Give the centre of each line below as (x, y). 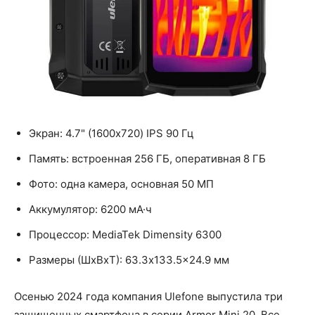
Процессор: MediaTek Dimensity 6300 (125, 234)
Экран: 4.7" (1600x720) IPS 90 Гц (111, 133)
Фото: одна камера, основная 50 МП (121, 184)
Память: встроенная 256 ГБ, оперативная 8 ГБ (147, 158)
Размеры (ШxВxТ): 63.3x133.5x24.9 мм (129, 259)
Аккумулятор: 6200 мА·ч (90, 209)
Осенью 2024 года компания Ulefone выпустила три (148, 296)
